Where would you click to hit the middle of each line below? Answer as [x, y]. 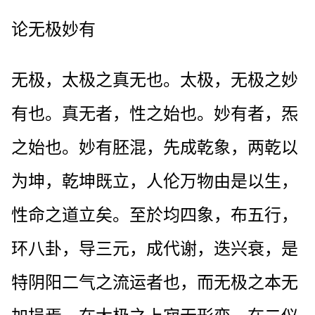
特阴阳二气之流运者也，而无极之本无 [155, 282]
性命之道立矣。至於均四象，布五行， [155, 215]
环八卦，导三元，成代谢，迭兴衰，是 [155, 249]
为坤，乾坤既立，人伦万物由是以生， [155, 181]
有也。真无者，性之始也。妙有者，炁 [155, 114]
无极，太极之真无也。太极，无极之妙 [155, 80]
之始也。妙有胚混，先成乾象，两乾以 [155, 147]
